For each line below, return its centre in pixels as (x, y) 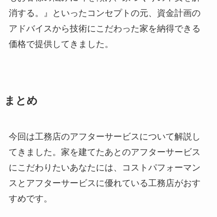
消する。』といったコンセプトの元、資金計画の (104, 13)
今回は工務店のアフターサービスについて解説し (104, 137)
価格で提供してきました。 (61, 44)
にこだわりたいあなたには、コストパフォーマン (104, 168)
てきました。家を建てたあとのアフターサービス (104, 152)
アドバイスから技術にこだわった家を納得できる (104, 29)
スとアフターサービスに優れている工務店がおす (104, 183)
